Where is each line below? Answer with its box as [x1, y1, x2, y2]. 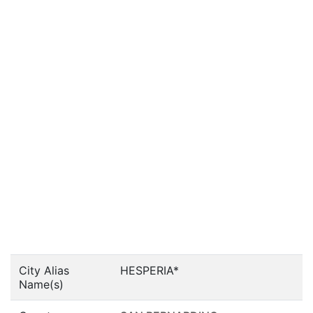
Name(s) [19, 277, 64, 291]
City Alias [19, 263, 69, 277]
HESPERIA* [120, 263, 179, 277]
